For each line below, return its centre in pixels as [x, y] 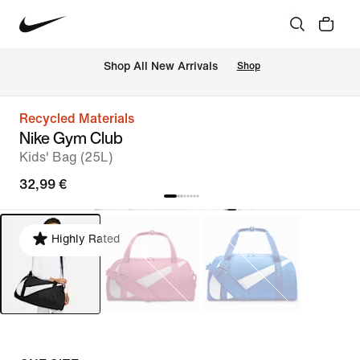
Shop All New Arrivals [160, 67]
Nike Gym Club [71, 138]
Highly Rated [86, 239]
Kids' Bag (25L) [66, 157]
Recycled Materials [77, 119]
